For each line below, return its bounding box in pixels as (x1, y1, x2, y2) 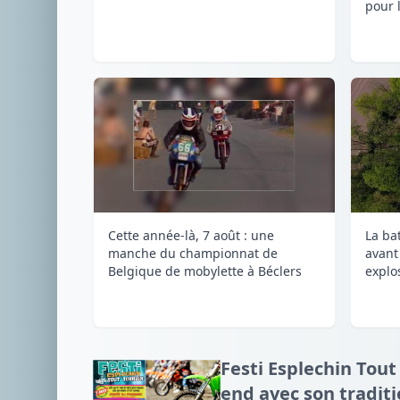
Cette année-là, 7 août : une (108, 226, 274, 244)
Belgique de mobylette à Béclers (108, 262, 302, 279)
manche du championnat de (108, 244, 278, 262)
